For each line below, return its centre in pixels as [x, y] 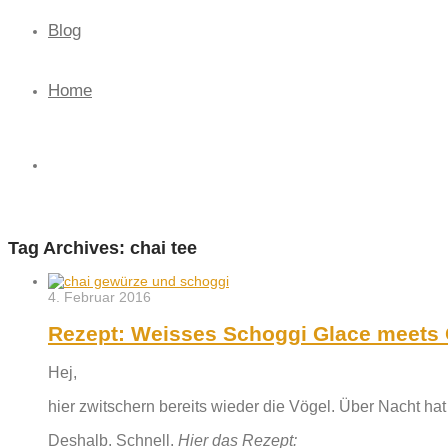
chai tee [163, 248]
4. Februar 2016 [99, 297]
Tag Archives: [69, 248]
